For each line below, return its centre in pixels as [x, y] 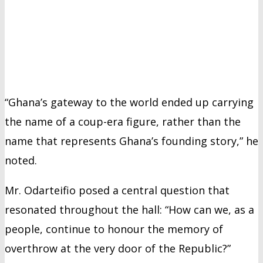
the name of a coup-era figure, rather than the [123, 121]
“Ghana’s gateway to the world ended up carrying [129, 102]
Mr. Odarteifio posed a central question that [117, 190]
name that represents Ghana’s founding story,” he [131, 141]
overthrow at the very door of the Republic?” [118, 248]
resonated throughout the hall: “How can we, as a [129, 209]
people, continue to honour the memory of [114, 229]
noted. [21, 160]
